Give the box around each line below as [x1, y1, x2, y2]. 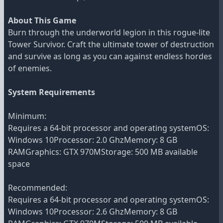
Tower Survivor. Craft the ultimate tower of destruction [8, 39, 214, 50]
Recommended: [8, 182, 67, 194]
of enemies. [8, 63, 52, 74]
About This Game [8, 15, 76, 26]
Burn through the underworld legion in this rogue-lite [8, 27, 210, 38]
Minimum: [8, 111, 46, 122]
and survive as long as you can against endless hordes [8, 51, 212, 62]
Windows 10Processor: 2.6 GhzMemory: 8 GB [8, 206, 177, 218]
